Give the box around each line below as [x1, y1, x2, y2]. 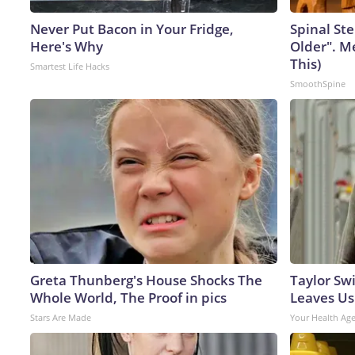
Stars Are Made [30, 311, 91, 323]
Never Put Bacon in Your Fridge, [30, 19, 234, 38]
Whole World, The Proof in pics [30, 288, 227, 307]
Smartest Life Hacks [30, 59, 109, 72]
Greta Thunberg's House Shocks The [30, 270, 262, 289]
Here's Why [30, 36, 103, 55]
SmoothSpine [290, 77, 345, 90]
